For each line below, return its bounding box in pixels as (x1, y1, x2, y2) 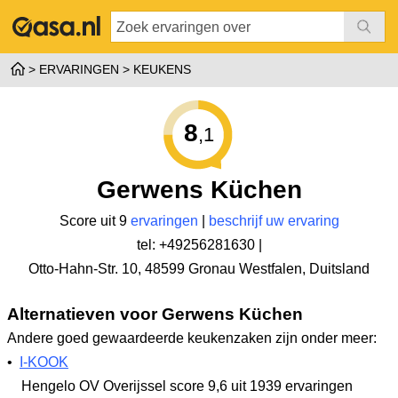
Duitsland (309, 261, 370, 276)
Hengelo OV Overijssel (18, 378, 170, 394)
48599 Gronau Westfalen (145, 261, 302, 276)
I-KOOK (20, 354, 68, 370)
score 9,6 (170, 378, 227, 394)
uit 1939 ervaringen (227, 378, 353, 394)
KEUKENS (133, 62, 191, 76)
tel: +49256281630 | (136, 237, 262, 252)
